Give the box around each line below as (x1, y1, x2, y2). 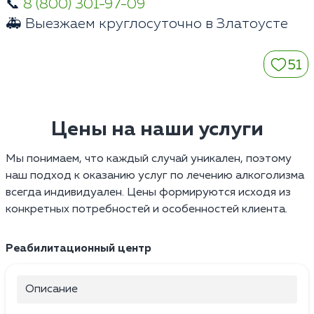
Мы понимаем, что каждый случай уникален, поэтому (6, 153, 292, 165)
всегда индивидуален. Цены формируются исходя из (6, 187, 291, 199)
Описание (25, 284, 78, 296)
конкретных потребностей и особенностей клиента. (6, 204, 287, 216)
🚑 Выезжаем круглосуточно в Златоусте (6, 17, 288, 32)
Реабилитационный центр (6, 243, 151, 255)
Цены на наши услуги (50, 120, 264, 140)
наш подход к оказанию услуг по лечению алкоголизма (6, 170, 304, 182)
